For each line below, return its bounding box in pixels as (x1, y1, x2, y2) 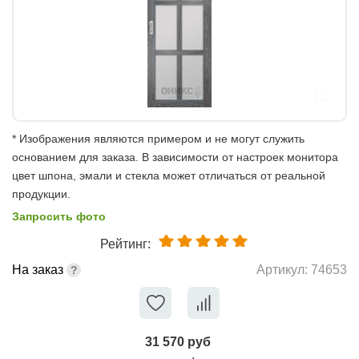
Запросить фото (12, 209, 106, 223)
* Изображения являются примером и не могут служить (12, 131, 305, 145)
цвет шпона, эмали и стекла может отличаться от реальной (12, 168, 325, 182)
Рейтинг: (99, 236, 151, 251)
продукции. (12, 187, 71, 200)
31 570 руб (145, 334, 211, 349)
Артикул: (256, 263, 311, 277)
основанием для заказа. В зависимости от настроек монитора (12, 150, 338, 163)
